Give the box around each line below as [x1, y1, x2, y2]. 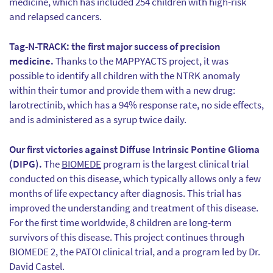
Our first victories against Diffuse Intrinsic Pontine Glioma [9, 143, 260, 156]
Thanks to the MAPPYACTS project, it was [54, 54, 229, 68]
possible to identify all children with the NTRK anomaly [9, 69, 240, 82]
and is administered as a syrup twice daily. [9, 113, 186, 126]
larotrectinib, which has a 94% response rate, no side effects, [9, 98, 264, 112]
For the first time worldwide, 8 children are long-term [9, 216, 232, 229]
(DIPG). [9, 157, 42, 171]
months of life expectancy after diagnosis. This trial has [9, 186, 241, 200]
